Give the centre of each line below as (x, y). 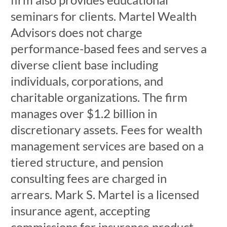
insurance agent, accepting (80, 211)
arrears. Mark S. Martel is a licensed (105, 194)
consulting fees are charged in (88, 178)
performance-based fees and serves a (108, 48)
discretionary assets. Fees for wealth (106, 129)
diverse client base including (84, 65)
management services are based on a (107, 146)
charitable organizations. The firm (99, 97)
